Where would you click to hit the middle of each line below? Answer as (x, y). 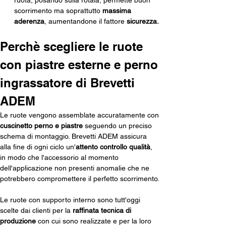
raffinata (86, 211)
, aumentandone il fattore (86, 21)
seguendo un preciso (118, 126)
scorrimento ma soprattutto (58, 11)
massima (118, 11)
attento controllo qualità (113, 147)
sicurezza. (143, 21)
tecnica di (117, 211)
